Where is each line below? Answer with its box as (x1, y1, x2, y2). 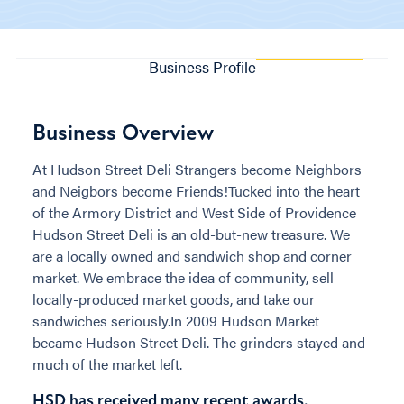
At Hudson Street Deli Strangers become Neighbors (32, 158, 362, 179)
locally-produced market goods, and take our (32, 288, 315, 309)
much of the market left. (32, 353, 182, 374)
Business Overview (32, 118, 214, 146)
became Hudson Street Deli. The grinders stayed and (32, 331, 365, 353)
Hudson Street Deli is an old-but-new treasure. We (32, 223, 350, 244)
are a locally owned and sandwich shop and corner (32, 244, 352, 266)
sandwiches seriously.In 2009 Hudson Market (32, 309, 319, 331)
